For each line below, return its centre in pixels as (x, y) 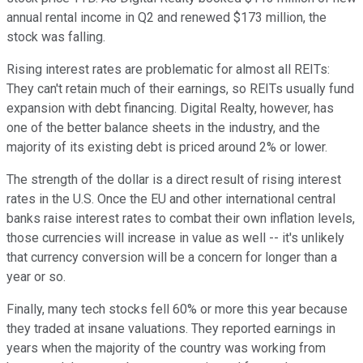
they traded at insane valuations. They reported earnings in (171, 328)
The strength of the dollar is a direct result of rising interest (174, 179)
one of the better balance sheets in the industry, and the (163, 127)
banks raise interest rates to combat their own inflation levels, (181, 218)
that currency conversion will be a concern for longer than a (172, 257)
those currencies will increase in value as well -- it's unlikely (175, 237)
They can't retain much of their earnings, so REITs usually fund (180, 88)
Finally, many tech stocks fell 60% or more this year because (177, 309)
